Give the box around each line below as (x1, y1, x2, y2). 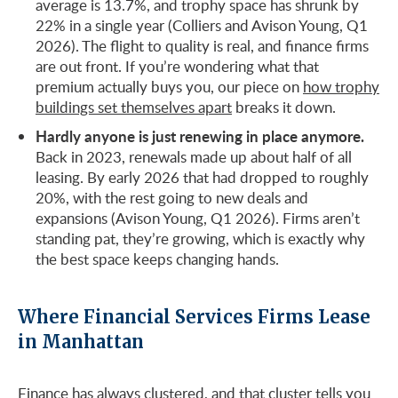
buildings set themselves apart (36, 96, 232, 117)
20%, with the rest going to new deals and (36, 187, 308, 208)
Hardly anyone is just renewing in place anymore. (36, 124, 364, 147)
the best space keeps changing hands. (36, 248, 279, 269)
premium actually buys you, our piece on (36, 76, 303, 97)
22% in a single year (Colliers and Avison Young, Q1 (36, 14, 368, 36)
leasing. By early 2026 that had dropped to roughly (36, 166, 369, 187)
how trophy (303, 76, 379, 97)
